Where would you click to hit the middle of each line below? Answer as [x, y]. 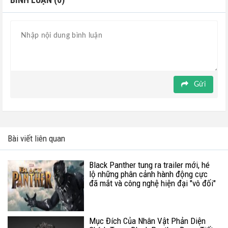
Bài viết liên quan [36, 139]
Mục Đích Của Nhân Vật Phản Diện [147, 221]
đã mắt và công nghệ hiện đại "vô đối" [152, 183]
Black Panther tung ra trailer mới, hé [149, 165]
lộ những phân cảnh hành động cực [148, 174]
